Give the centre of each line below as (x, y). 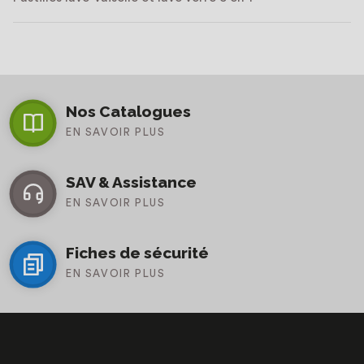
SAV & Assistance (131, 182)
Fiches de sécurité (137, 253)
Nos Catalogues (128, 111)
